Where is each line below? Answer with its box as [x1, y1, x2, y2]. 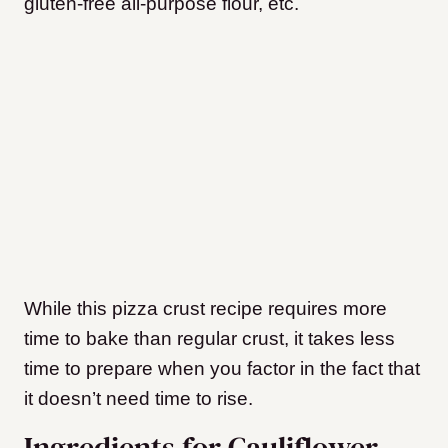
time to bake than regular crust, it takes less [24, 328, 395, 350]
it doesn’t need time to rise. [24, 388, 253, 410]
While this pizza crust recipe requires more [24, 298, 387, 320]
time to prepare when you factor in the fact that [24, 358, 420, 380]
